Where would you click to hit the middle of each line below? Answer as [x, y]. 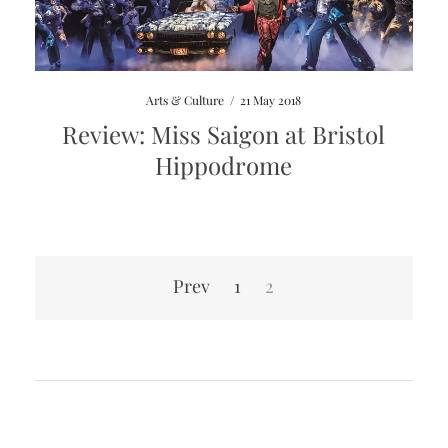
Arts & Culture [185, 100]
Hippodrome [224, 165]
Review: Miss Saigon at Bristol [224, 134]
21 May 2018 [271, 100]
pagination [91, 294]
